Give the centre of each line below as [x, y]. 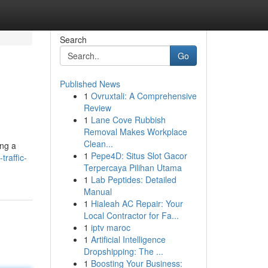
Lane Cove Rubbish [128, 120]
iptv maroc [110, 227]
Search [73, 39]
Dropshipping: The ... [123, 251]
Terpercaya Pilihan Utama [133, 167]
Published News [90, 84]
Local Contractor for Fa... [131, 215]
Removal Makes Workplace [135, 132]
